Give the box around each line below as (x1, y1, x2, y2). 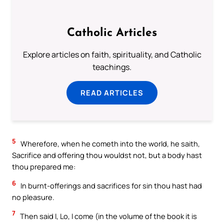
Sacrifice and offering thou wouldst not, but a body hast (12, 150, 202, 160)
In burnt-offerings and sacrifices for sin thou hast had (19, 180, 202, 191)
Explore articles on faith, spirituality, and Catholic (22, 49, 201, 60)
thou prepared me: (12, 161, 75, 172)
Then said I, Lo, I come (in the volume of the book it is (18, 210, 197, 221)
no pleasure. (12, 192, 54, 202)
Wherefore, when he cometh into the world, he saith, (19, 138, 200, 149)
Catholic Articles (67, 27, 157, 39)
